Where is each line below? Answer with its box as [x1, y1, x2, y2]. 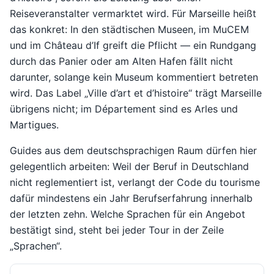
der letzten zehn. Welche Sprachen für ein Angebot [10, 207, 245, 220]
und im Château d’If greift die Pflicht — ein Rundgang [10, 39, 256, 51]
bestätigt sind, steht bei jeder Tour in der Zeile [10, 223, 224, 236]
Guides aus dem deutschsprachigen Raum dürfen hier [10, 144, 257, 157]
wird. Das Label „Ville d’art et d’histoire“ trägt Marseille [10, 86, 262, 99]
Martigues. [10, 118, 59, 131]
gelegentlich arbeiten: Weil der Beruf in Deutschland [10, 160, 249, 172]
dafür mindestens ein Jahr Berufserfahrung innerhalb [10, 191, 253, 204]
